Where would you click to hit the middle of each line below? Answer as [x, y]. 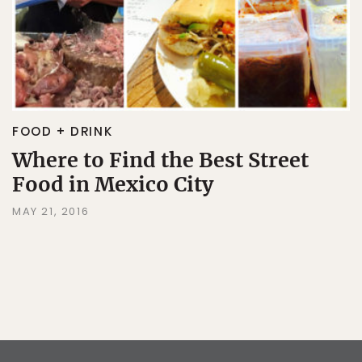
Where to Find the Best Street [160, 160]
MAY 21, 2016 [51, 211]
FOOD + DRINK [63, 131]
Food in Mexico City [113, 184]
